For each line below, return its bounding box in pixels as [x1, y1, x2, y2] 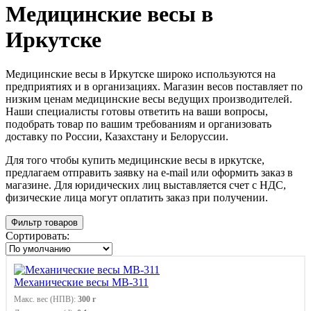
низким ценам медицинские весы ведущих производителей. [6, 92, 292, 105]
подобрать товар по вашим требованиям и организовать [6, 117, 271, 130]
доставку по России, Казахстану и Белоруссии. [6, 130, 228, 142]
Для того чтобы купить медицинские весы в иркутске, [6, 153, 264, 166]
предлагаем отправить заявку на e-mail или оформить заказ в [6, 166, 293, 178]
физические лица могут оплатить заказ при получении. [6, 191, 268, 203]
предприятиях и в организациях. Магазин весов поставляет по [6, 80, 303, 92]
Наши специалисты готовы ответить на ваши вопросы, [6, 105, 268, 117]
